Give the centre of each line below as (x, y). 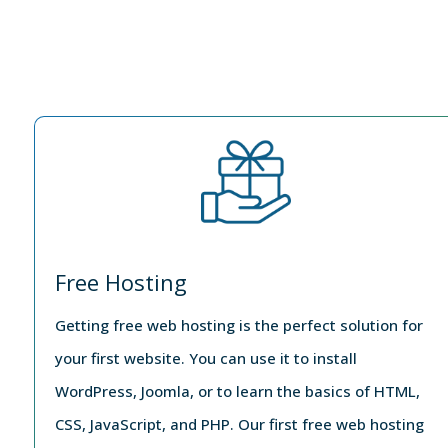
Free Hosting (120, 281)
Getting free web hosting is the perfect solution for (238, 324)
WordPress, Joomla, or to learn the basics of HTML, (237, 390)
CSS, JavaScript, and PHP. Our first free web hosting (239, 423)
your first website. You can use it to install (205, 357)
